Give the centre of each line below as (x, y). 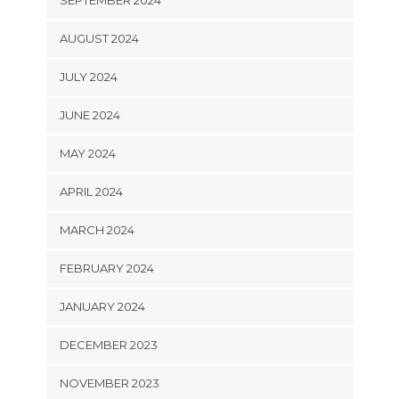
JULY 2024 (88, 76)
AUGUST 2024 (99, 38)
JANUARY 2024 (102, 306)
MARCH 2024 (97, 229)
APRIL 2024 (91, 191)
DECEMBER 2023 (108, 344)
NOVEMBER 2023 (109, 383)
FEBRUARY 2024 (106, 268)
